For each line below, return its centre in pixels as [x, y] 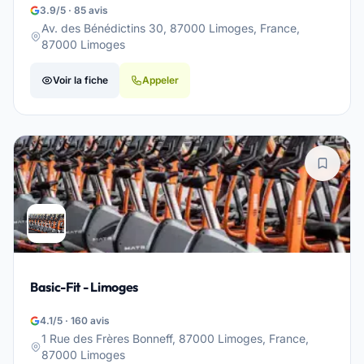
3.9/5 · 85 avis [74, 10]
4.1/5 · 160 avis [75, 321]
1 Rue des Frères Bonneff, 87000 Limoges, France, [175, 338]
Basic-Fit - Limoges [84, 287]
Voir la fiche [80, 80]
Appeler [160, 80]
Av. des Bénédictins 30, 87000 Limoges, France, [171, 28]
